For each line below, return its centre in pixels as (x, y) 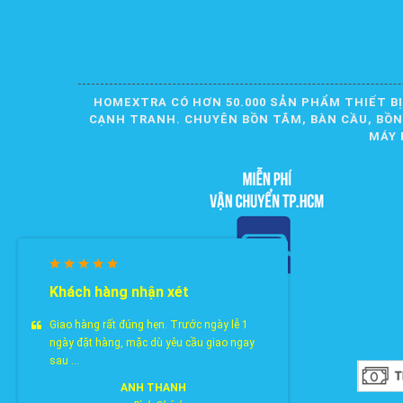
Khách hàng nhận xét (119, 292)
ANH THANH (153, 388)
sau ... (64, 361)
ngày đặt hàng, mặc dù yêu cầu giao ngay (152, 343)
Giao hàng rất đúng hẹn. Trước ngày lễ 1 (149, 325)
